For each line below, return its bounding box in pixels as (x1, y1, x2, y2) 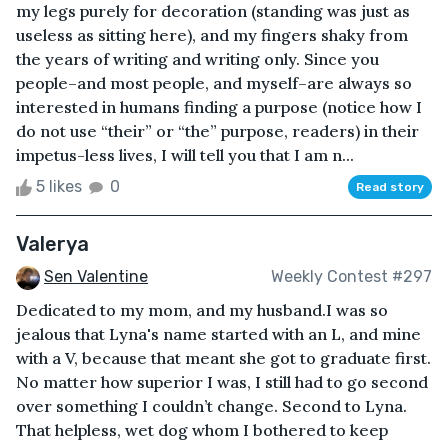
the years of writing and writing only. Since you (16, 48, 379, 69)
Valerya (16, 231, 89, 256)
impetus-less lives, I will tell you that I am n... (16, 144, 354, 165)
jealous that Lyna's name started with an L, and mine (16, 323, 421, 344)
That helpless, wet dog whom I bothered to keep (16, 419, 388, 440)
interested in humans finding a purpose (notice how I (16, 96, 422, 117)
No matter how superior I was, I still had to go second (16, 371, 428, 392)
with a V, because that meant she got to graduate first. (16, 347, 431, 368)
